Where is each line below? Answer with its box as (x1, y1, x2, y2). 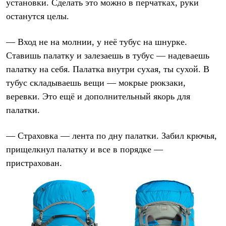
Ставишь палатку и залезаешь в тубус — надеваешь (6, 50, 209, 61)
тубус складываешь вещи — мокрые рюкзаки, (6, 78, 186, 88)
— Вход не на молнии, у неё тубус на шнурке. (6, 37, 187, 47)
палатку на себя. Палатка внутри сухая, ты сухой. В (6, 64, 209, 75)
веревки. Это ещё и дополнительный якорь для (6, 91, 190, 102)
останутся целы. (6, 11, 69, 22)
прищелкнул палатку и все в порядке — (6, 144, 163, 155)
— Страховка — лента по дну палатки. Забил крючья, (6, 131, 217, 141)
